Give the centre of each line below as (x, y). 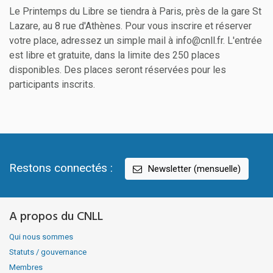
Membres (26, 267)
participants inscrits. (52, 85)
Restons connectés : (61, 168)
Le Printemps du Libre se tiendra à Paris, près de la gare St (135, 12)
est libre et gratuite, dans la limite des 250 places (115, 55)
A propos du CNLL (56, 217)
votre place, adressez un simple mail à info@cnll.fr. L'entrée (136, 41)
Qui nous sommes (41, 236)
